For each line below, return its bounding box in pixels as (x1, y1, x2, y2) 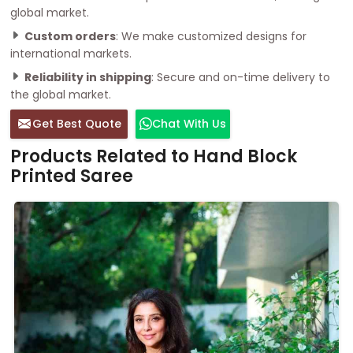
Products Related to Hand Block (10, 143, 297, 169)
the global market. (10, 86, 111, 102)
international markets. (10, 45, 132, 61)
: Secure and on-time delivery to (151, 69, 330, 85)
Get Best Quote (32, 115, 121, 132)
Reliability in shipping (24, 69, 151, 85)
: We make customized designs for (116, 28, 307, 44)
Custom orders (24, 28, 116, 44)
